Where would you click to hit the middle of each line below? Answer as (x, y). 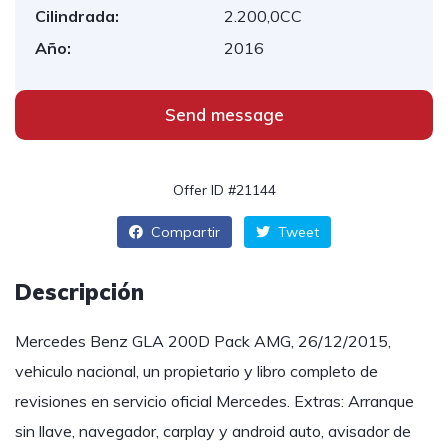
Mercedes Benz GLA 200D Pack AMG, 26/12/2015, (203, 341)
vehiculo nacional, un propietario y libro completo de (196, 371)
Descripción (79, 292)
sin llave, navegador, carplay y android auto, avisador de (213, 431)
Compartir (183, 232)
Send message (224, 114)
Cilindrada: (77, 16)
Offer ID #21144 (224, 190)
